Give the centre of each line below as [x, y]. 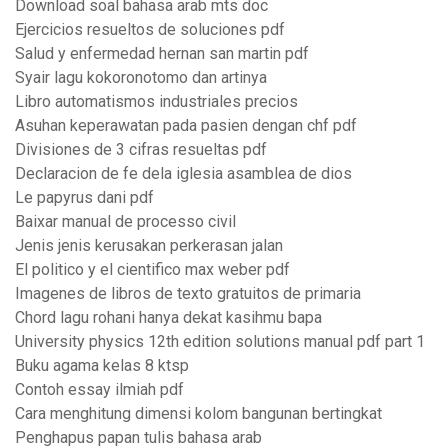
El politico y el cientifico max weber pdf [152, 270]
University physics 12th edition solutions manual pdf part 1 [220, 342]
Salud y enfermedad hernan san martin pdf [162, 54]
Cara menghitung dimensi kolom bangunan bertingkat [198, 414]
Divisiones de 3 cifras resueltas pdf [141, 150]
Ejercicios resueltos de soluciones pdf [150, 30]
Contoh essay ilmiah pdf [99, 390]
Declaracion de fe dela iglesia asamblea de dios [183, 174]
